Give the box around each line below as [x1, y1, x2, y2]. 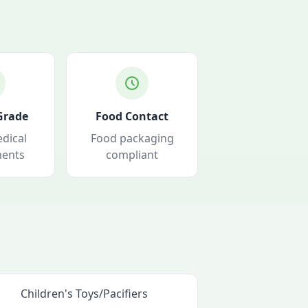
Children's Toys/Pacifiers [21, 286, 148, 301]
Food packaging [90, 131, 174, 146]
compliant [106, 147, 158, 162]
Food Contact [96, 109, 168, 124]
